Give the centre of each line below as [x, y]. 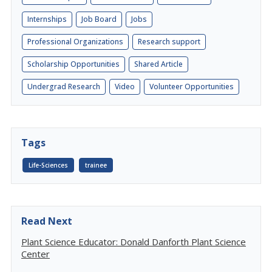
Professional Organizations [75, 42]
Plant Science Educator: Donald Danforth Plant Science [134, 242]
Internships [47, 19]
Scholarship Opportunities [73, 64]
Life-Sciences [48, 165]
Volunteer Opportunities [192, 87]
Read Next [47, 221]
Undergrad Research [64, 87]
